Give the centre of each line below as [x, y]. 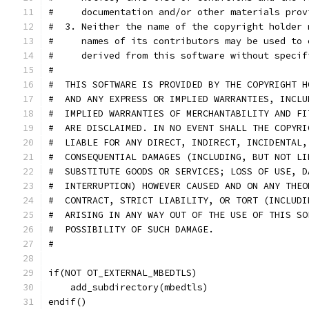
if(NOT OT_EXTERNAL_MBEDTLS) [123, 273]
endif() [68, 302]
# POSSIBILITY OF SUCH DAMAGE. [131, 229]
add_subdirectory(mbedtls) [128, 287]
